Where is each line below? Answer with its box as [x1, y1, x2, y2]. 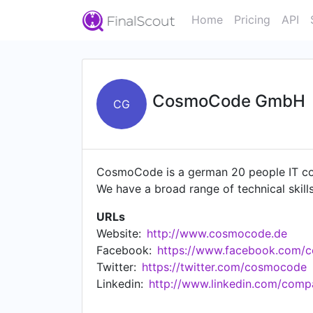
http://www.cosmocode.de [147, 226, 287, 240]
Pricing [234, 13, 270, 27]
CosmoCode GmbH [152, 91, 305, 111]
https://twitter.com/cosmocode [142, 260, 307, 274]
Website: [96, 226, 141, 240]
